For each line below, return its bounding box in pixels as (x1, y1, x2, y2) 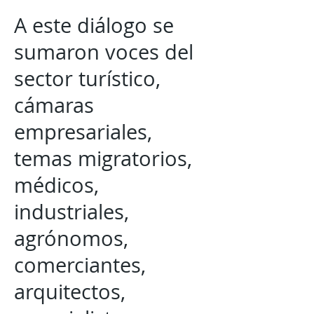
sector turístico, (14, 65, 161, 92)
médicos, (14, 172, 99, 198)
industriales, (14, 198, 129, 225)
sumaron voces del (14, 39, 193, 65)
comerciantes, (14, 252, 146, 278)
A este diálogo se (14, 12, 174, 39)
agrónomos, (14, 225, 128, 252)
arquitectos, (14, 278, 125, 305)
